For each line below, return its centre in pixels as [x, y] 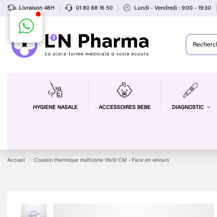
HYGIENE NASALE [55, 108]
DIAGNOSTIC [188, 108]
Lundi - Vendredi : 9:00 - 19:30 [173, 8]
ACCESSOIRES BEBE [124, 108]
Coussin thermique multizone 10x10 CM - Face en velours [101, 160]
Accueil [16, 160]
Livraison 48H [38, 8]
